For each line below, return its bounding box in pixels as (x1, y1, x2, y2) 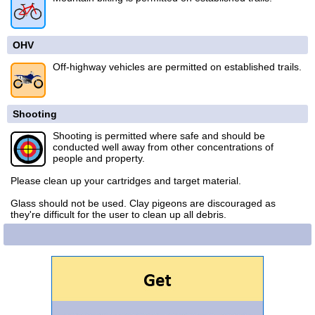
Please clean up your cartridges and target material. (11, 175, 241, 186)
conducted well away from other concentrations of (53, 141, 274, 153)
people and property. (53, 153, 145, 164)
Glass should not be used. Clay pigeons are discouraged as (11, 198, 276, 209)
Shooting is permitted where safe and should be (53, 130, 265, 141)
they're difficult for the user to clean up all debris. (11, 209, 226, 220)
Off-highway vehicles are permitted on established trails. (53, 61, 302, 72)
